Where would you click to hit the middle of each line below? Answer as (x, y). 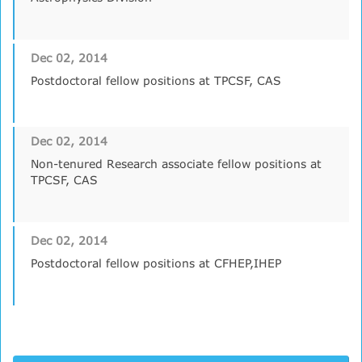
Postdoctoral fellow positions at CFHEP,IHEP (156, 263)
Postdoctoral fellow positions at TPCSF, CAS (156, 80)
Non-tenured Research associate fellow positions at (176, 163)
